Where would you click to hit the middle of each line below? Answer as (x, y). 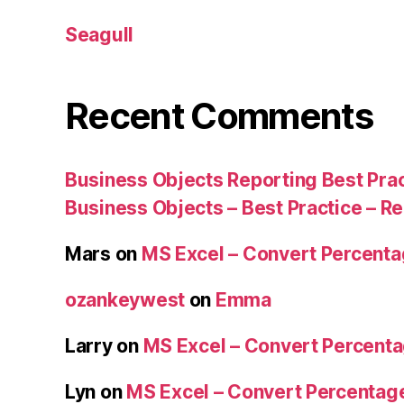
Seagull (100, 34)
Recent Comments (219, 115)
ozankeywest (125, 299)
